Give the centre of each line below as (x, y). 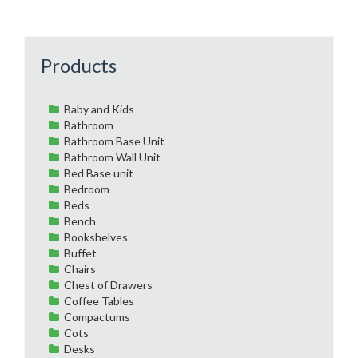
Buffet (80, 253)
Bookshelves (96, 237)
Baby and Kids (99, 109)
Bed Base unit (99, 173)
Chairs (80, 268)
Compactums (97, 316)
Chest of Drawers (108, 284)
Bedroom (87, 189)
